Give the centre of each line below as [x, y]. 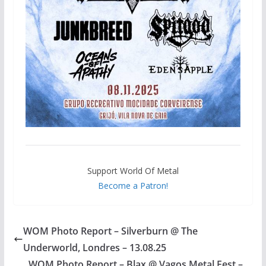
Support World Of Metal [133, 170]
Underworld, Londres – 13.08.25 [94, 247]
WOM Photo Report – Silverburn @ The [110, 231]
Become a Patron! [133, 185]
